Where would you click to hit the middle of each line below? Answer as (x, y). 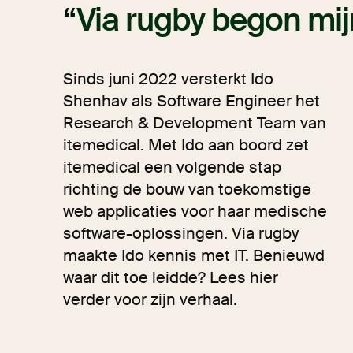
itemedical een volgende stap (172, 167)
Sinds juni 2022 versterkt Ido (168, 79)
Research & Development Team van (195, 123)
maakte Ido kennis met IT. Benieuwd (194, 255)
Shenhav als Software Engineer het (191, 101)
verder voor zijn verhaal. (150, 299)
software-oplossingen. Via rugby (181, 233)
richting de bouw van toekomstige (187, 189)
